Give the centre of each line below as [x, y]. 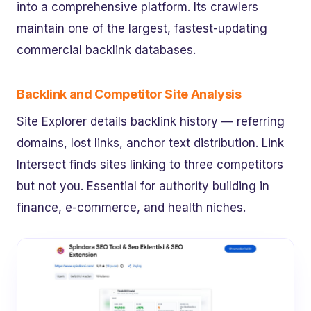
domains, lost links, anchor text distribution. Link [150, 143]
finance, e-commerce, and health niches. [131, 208]
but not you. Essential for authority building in [143, 186]
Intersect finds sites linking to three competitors [150, 165]
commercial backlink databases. [106, 50]
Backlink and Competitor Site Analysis [129, 94]
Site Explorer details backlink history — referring [151, 122]
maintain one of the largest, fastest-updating [142, 28]
